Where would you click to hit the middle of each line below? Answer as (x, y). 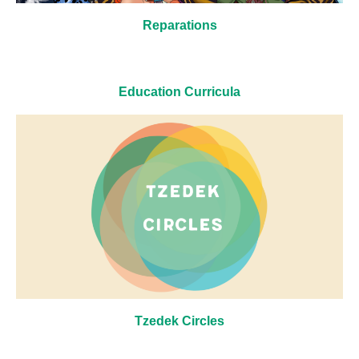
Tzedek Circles (179, 321)
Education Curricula (179, 92)
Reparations (179, 26)
